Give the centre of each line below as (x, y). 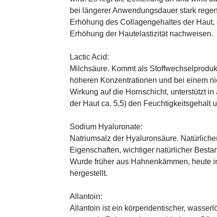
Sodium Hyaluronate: (106, 127)
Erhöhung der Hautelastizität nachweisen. (141, 34)
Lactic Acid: (89, 57)
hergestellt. (89, 173)
